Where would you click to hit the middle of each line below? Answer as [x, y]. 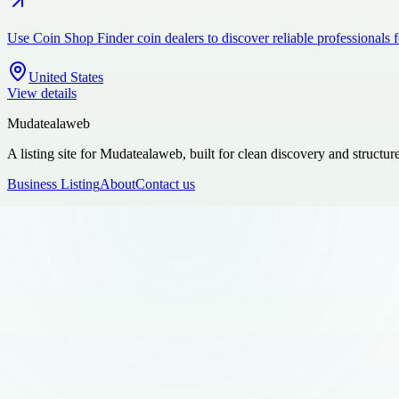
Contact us [165, 183]
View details [42, 93]
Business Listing [53, 183]
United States [66, 77]
